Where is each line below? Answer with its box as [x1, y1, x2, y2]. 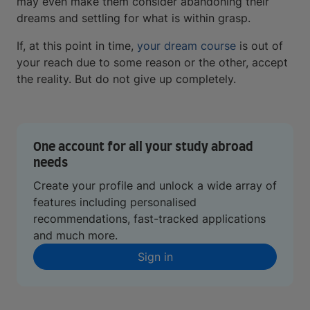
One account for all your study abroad [33, 140, 253, 154]
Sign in [137, 249, 173, 264]
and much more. [33, 228, 118, 242]
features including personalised [33, 194, 197, 209]
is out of [236, 38, 283, 53]
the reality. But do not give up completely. [17, 71, 236, 86]
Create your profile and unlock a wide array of [33, 178, 277, 192]
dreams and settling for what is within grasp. [17, 10, 250, 25]
